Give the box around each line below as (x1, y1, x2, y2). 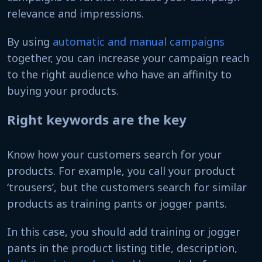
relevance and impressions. (7, 6, 144, 20)
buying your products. (7, 84, 119, 98)
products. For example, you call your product (7, 164, 235, 178)
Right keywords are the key (7, 111, 187, 128)
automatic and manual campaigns (53, 35, 225, 49)
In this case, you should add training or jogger (7, 225, 240, 239)
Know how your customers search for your (7, 147, 222, 161)
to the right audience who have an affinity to (7, 67, 232, 81)
